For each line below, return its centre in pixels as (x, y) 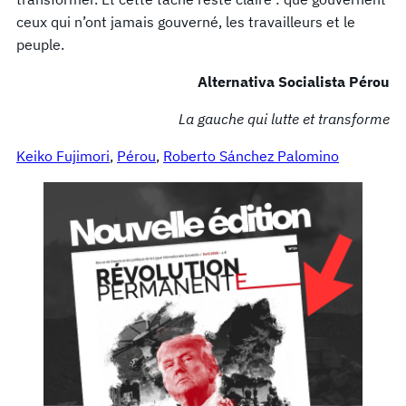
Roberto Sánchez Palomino (251, 155)
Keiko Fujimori (63, 155)
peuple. (40, 44)
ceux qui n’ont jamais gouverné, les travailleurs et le (186, 21)
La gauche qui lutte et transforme (284, 118)
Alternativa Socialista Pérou (294, 81)
